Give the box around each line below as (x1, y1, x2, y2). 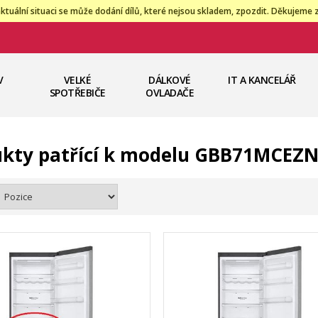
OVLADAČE (146, 86, 194, 99)
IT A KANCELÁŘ (228, 73, 296, 87)
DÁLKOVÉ (148, 73, 191, 87)
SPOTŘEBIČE (49, 86, 106, 99)
